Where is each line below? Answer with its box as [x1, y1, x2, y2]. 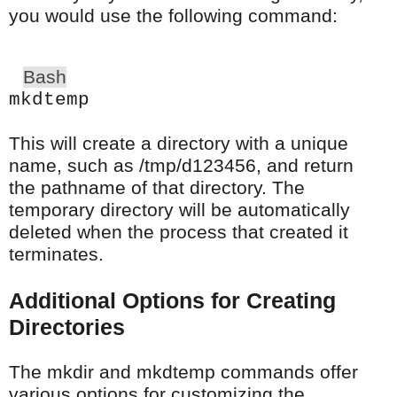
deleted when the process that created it [9, 221, 348, 243]
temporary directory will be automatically [9, 198, 350, 221]
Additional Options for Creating [9, 287, 336, 313]
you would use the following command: [9, 4, 338, 27]
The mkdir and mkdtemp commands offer [9, 361, 358, 383]
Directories [9, 314, 125, 339]
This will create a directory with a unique [9, 132, 348, 154]
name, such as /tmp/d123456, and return [9, 154, 354, 176]
